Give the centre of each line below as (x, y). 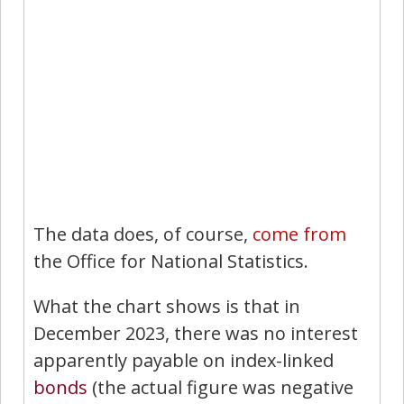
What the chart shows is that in (167, 306)
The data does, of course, (143, 234)
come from (299, 234)
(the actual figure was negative (220, 387)
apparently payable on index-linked (184, 360)
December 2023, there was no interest (196, 333)
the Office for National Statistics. (171, 261)
